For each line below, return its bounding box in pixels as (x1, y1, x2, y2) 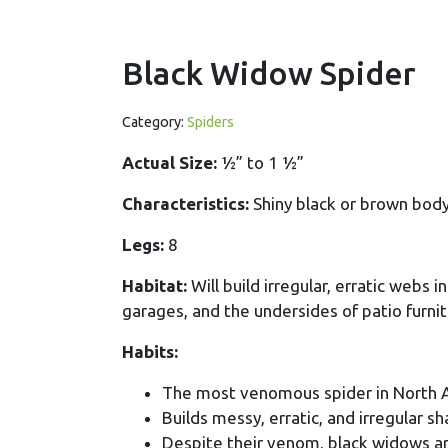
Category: (122, 113, 184, 130)
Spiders (187, 113, 234, 130)
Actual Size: (122, 153, 217, 173)
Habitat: (122, 276, 187, 296)
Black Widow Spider (122, 54, 416, 91)
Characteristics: (122, 194, 249, 214)
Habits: (122, 342, 178, 362)
